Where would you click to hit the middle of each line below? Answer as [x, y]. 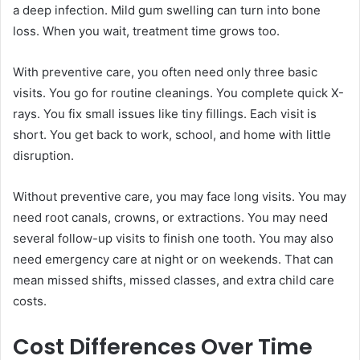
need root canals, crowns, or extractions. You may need [170, 218]
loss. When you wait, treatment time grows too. [146, 31]
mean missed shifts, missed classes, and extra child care [174, 280]
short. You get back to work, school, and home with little [172, 135]
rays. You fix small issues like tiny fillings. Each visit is [165, 114]
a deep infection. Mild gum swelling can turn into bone [167, 10]
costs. [30, 301]
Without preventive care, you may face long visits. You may [180, 197]
